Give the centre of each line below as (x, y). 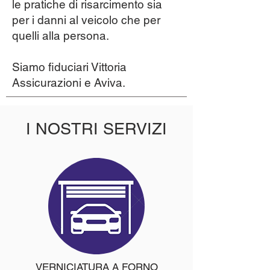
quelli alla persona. (61, 36)
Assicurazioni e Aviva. (69, 83)
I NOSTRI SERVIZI (96, 129)
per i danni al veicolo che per (86, 20)
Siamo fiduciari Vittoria (69, 67)
